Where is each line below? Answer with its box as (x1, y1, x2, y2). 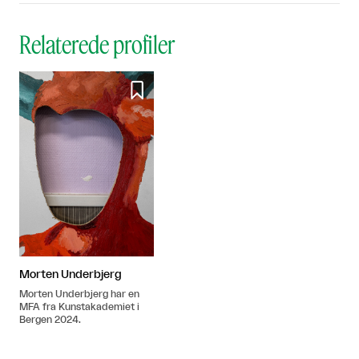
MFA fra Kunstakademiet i (19, 302, 139, 313)
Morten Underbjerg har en (19, 289, 139, 300)
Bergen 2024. (19, 315, 81, 325)
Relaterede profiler (19, 29, 175, 58)
